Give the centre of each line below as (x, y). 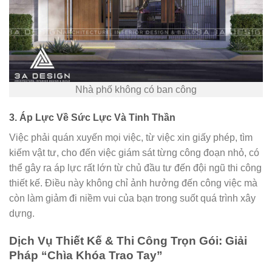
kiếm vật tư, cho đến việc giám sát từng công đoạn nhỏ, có (134, 153)
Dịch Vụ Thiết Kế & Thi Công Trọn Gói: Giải (128, 241)
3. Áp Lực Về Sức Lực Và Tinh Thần (92, 118)
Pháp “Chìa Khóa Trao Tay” (86, 256)
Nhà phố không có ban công (136, 90)
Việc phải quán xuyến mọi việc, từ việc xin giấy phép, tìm (131, 138)
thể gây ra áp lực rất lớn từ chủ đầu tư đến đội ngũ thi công (135, 168)
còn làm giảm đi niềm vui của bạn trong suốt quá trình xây (132, 199)
